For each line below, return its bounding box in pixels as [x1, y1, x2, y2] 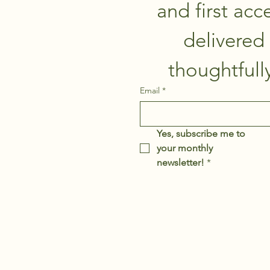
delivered [183, 29, 265, 52]
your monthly [157, 142, 213, 154]
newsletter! [157, 157, 204, 168]
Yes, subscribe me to [157, 128, 245, 139]
